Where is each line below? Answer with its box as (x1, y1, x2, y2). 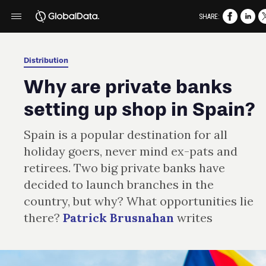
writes (177, 210, 213, 225)
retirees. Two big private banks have (24, 160, 225, 175)
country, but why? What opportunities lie (24, 194, 254, 208)
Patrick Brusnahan (63, 210, 177, 225)
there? (24, 210, 63, 225)
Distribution (24, 56, 68, 65)
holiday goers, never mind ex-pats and (24, 144, 237, 159)
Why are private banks (24, 75, 232, 98)
